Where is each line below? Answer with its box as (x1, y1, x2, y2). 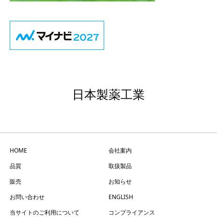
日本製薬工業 (72, 88, 145, 101)
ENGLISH (108, 192, 133, 201)
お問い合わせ (10, 192, 45, 201)
